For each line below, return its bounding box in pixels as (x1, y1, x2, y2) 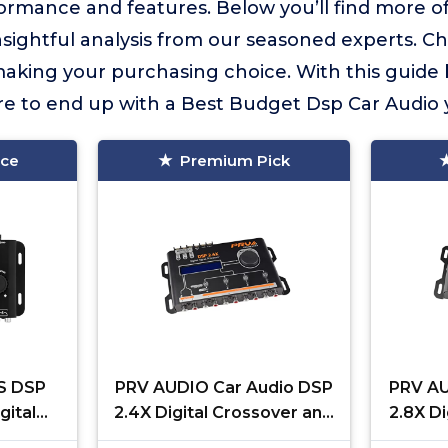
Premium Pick (179, 151, 290, 170)
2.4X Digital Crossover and (114, 403, 334, 422)
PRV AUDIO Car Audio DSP (114, 378, 333, 397)
